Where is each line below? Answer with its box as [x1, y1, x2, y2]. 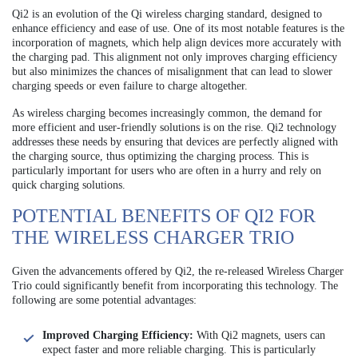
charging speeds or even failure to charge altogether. [12, 80, 248, 93]
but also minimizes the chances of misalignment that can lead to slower [12, 66, 332, 78]
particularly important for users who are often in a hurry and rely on [12, 165, 321, 177]
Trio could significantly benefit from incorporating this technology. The [12, 280, 338, 292]
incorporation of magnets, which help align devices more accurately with [12, 37, 341, 50]
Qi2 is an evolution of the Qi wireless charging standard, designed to [12, 8, 322, 21]
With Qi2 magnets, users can [193, 329, 325, 342]
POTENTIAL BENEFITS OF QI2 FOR [12, 205, 316, 227]
